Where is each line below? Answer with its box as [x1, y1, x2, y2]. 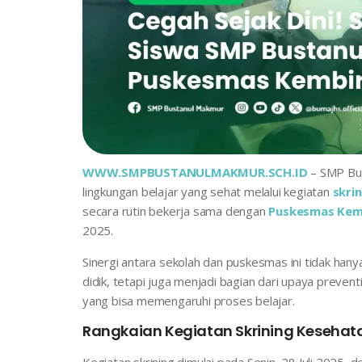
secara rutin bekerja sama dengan [82, 203, 269, 220]
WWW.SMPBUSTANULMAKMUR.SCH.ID [82, 164, 308, 181]
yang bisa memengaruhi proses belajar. [82, 293, 295, 309]
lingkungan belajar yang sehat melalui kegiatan [82, 183, 333, 200]
